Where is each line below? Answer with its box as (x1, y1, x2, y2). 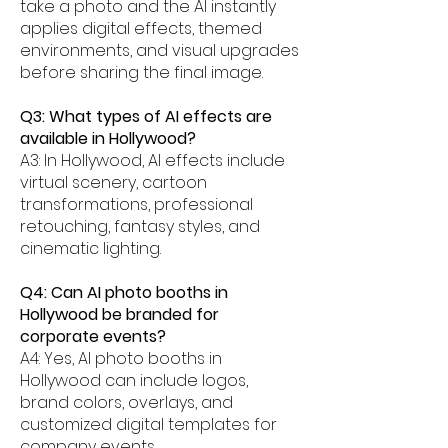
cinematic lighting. (20, 237, 161, 260)
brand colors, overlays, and (20, 391, 233, 414)
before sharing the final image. (20, 61, 263, 84)
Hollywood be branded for (20, 303, 219, 326)
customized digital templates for (20, 413, 277, 436)
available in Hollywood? (20, 127, 196, 150)
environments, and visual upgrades (20, 39, 299, 62)
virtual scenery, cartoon (20, 171, 207, 194)
